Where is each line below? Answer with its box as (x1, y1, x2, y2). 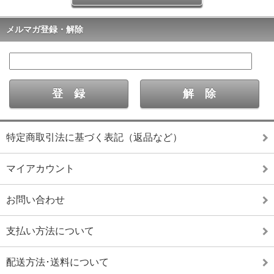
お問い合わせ (6, 194, 65, 205)
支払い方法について (6, 225, 94, 236)
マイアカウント (6, 163, 75, 174)
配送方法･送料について (6, 256, 109, 267)
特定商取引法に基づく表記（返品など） (6, 131, 182, 143)
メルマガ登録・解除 (6, 24, 83, 34)
